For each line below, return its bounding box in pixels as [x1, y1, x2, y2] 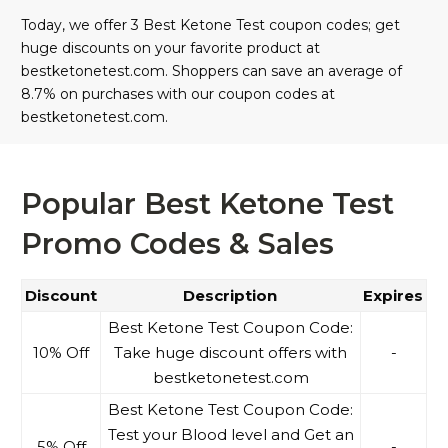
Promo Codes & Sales [21, 226, 334, 262]
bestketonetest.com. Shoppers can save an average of [21, 62, 402, 81]
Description [183, 286, 277, 306]
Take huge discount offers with [114, 343, 347, 363]
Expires [363, 286, 423, 306]
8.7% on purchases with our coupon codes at [21, 85, 335, 104]
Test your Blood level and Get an [107, 425, 354, 445]
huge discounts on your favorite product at [21, 39, 320, 58]
